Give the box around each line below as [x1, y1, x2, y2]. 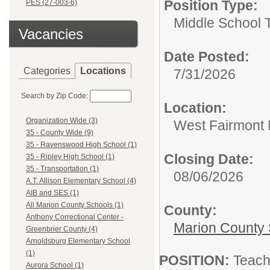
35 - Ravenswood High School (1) [26, 140, 137, 149]
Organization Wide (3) [26, 116, 98, 125]
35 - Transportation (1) [26, 165, 99, 174]
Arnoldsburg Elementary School [26, 237, 130, 246]
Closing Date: [164, 151, 254, 167]
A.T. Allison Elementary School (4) [26, 177, 136, 186]
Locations [80, 66, 126, 76]
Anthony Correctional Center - [26, 213, 124, 222]
